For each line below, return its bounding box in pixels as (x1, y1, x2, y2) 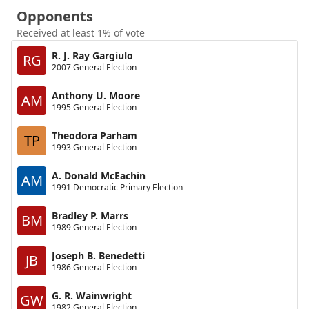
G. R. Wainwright (52, 288, 132, 302)
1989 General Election (52, 221, 137, 233)
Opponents (17, 7, 93, 26)
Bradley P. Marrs (52, 208, 128, 222)
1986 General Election (52, 261, 137, 273)
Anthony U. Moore (52, 88, 140, 102)
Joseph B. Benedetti (52, 248, 145, 262)
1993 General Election (52, 141, 137, 153)
